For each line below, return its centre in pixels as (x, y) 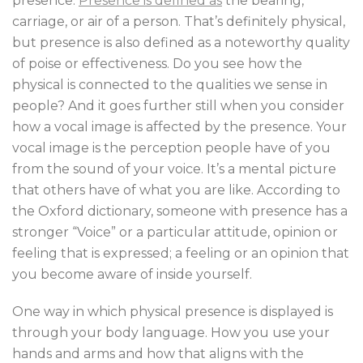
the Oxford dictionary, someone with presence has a (180, 211)
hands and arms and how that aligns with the (158, 354)
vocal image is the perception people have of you (171, 148)
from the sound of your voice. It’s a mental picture (174, 169)
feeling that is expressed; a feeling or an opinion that (181, 253)
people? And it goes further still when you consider (178, 106)
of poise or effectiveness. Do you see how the (157, 64)
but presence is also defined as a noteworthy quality (181, 43)
